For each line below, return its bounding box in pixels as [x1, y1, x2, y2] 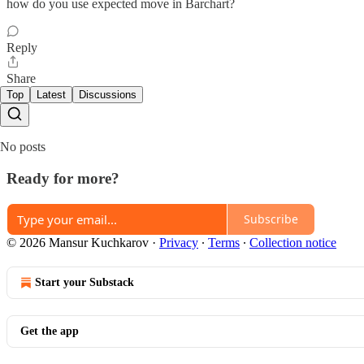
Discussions [79, 89, 136, 102]
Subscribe [244, 211, 298, 227]
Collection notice [249, 235, 336, 249]
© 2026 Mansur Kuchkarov [6, 235, 149, 249]
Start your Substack [35, 275, 134, 288]
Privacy [159, 235, 198, 249]
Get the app [20, 324, 79, 337]
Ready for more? [6, 169, 119, 187]
